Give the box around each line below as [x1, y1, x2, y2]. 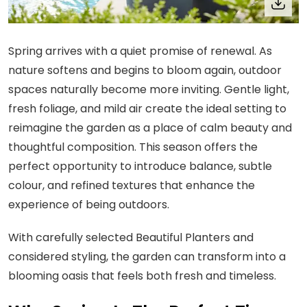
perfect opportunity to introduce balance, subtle [8, 158, 272, 174]
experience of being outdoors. [8, 196, 169, 212]
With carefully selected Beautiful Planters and [8, 229, 254, 245]
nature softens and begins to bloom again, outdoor [8, 62, 282, 78]
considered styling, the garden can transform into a [8, 248, 286, 265]
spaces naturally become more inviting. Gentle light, [8, 81, 289, 97]
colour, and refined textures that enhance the [8, 177, 255, 193]
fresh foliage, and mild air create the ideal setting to [8, 100, 286, 116]
